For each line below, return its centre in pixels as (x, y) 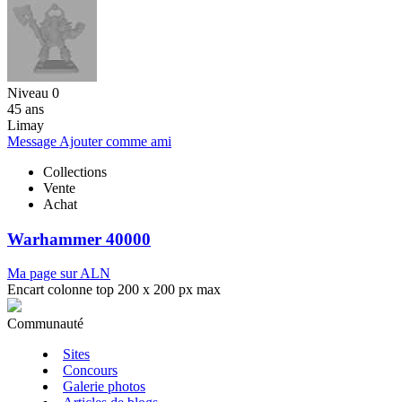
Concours (90, 371)
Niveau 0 (33, 92)
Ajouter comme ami (115, 141)
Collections (75, 171)
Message (33, 141)
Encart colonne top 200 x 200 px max (114, 290)
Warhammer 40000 (79, 239)
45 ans (26, 109)
